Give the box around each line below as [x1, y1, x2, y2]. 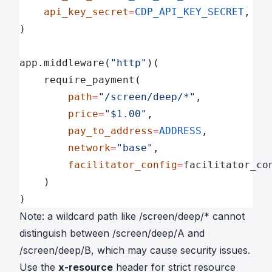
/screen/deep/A [112, 227, 185, 239]
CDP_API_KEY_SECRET [135, 6, 244, 18]
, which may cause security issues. [91, 244, 250, 256]
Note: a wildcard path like [19, 210, 139, 222]
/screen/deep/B [19, 244, 91, 256]
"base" [117, 142, 153, 154]
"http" [110, 57, 147, 69]
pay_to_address [19, 125, 153, 137]
